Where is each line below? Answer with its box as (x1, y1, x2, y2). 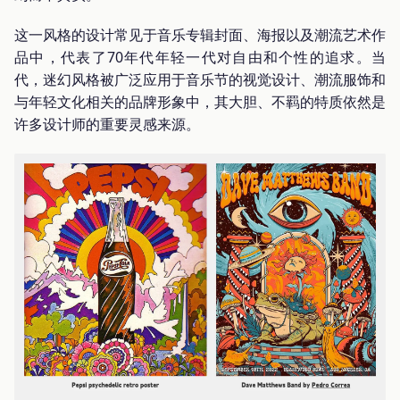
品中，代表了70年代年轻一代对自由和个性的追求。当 (14, 46, 386, 67)
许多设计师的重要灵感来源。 (14, 113, 200, 134)
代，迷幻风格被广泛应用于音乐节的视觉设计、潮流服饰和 (14, 69, 386, 89)
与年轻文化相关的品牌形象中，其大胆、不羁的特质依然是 (14, 91, 386, 112)
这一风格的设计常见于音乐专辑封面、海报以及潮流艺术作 (14, 24, 386, 45)
